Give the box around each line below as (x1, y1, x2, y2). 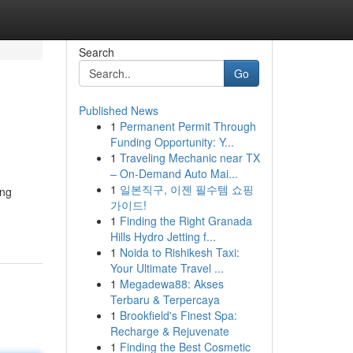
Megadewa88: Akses (119, 276, 224, 292)
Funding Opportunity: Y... (110, 134, 234, 150)
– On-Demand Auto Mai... (110, 165, 238, 181)
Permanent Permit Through (119, 118, 256, 134)
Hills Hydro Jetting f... (110, 229, 216, 244)
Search (78, 44, 114, 60)
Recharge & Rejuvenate (110, 323, 229, 339)
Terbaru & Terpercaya (110, 292, 220, 307)
